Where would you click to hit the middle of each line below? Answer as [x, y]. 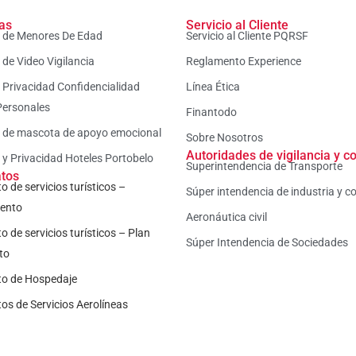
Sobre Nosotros [224, 138]
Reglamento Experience [244, 62]
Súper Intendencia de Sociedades [267, 243]
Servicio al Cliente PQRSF [247, 36]
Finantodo [211, 112]
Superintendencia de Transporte [264, 166]
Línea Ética [213, 87]
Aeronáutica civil [226, 217]
